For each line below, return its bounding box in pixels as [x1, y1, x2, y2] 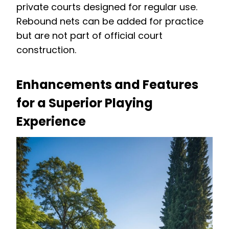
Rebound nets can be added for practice [16, 15, 203, 28]
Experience [16, 113, 86, 130]
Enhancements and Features [16, 76, 198, 94]
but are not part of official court [16, 29, 163, 42]
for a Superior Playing [16, 95, 153, 112]
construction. [16, 43, 76, 57]
